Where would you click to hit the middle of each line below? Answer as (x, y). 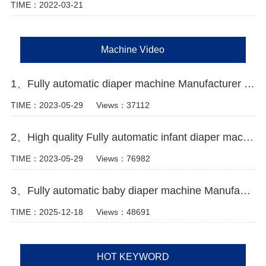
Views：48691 (123, 212)
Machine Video (133, 50)
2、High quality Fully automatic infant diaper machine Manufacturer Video (248, 137)
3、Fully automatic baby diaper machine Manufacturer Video (245, 190)
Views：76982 (123, 158)
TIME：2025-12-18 (47, 212)
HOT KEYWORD (133, 257)
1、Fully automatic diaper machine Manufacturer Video (249, 84)
